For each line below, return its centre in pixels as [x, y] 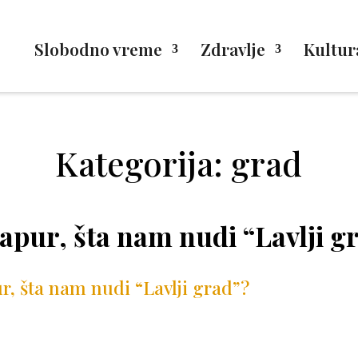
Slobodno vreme [98, 49]
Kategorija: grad [179, 163]
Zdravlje [233, 49]
